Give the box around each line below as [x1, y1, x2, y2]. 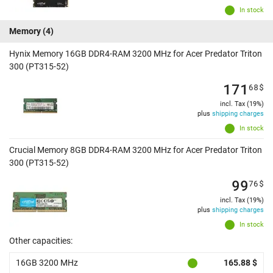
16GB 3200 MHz [16, 258, 78, 268]
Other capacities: [9, 236, 73, 246]
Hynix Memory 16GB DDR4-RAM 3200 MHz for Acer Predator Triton [9, 49, 262, 59]
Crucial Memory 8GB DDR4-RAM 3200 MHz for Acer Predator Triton [9, 145, 262, 155]
